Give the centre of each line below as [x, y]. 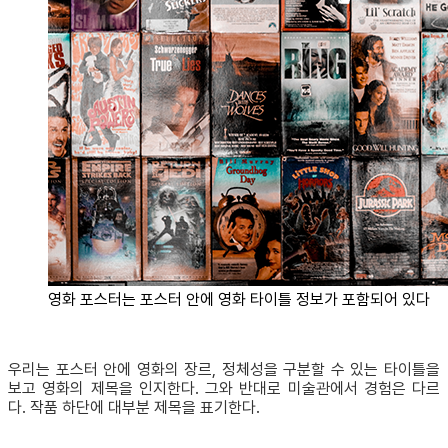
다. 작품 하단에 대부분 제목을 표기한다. [134, 407]
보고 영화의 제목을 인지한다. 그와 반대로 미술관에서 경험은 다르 [224, 388]
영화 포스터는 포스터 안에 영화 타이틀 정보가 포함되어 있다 [239, 299]
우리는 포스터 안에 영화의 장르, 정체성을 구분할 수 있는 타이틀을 [224, 369]
